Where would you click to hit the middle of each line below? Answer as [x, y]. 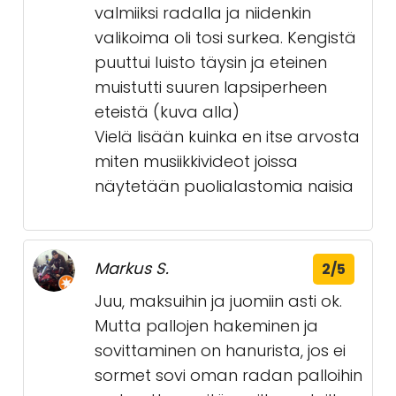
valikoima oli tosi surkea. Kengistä [225, 38]
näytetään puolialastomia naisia [224, 186]
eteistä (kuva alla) [167, 112]
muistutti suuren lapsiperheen [211, 87]
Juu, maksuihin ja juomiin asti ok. [218, 301]
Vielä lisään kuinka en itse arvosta [227, 137]
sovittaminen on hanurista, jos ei [220, 350]
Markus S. [132, 268]
